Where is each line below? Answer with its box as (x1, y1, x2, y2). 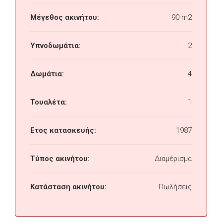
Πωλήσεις (159, 182, 192, 191)
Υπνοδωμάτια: (30, 41, 81, 50)
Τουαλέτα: (30, 98, 67, 107)
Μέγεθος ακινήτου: (30, 13, 99, 22)
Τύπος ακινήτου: (30, 154, 90, 163)
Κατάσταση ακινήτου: (30, 182, 107, 191)
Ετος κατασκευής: (30, 126, 96, 135)
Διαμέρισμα (155, 154, 192, 163)
